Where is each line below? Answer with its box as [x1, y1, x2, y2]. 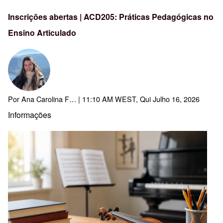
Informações [8, 109, 51, 121]
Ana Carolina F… [21, 94, 76, 105]
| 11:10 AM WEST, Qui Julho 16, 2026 [76, 94, 200, 105]
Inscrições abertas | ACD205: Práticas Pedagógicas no [8, 11, 214, 23]
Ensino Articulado [8, 27, 76, 39]
